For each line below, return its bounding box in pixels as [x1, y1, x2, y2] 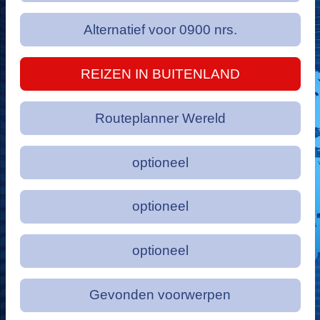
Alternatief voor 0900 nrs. [83, 21, 237, 37]
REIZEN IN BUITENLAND [80, 66, 240, 81]
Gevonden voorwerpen [89, 287, 231, 303]
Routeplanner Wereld [94, 110, 226, 126]
